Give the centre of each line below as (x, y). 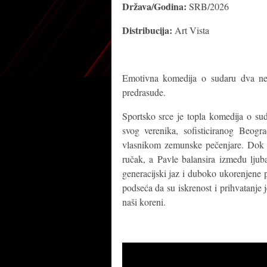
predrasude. (144, 92)
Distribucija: (148, 30)
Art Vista (192, 30)
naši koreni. (144, 202)
